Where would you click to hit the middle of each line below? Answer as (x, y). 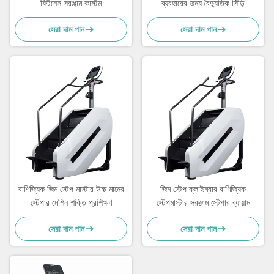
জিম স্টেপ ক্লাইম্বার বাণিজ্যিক (203, 189)
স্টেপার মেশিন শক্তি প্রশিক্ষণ (71, 203)
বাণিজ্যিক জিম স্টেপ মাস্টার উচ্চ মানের (71, 189)
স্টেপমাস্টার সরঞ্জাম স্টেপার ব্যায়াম (203, 203)
